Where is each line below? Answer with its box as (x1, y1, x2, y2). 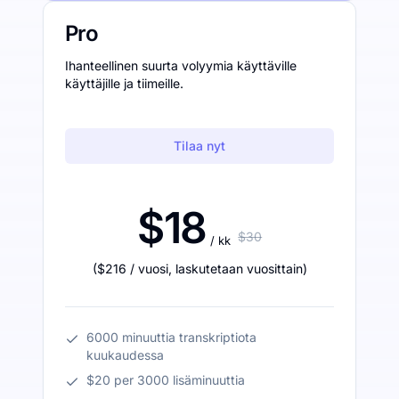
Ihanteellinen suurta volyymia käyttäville (65, 57, 297, 73)
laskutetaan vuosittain (175, 260, 303, 276)
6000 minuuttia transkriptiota (86, 329, 256, 345)
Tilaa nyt (174, 137, 225, 153)
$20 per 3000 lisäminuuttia (86, 371, 245, 387)
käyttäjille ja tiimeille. (65, 75, 183, 91)
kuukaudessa (86, 346, 164, 362)
